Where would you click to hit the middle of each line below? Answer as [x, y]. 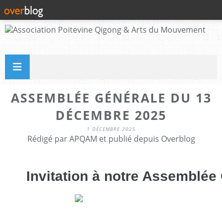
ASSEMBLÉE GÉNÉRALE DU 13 [111, 98]
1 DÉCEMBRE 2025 [111, 129]
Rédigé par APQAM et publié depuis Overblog [111, 139]
